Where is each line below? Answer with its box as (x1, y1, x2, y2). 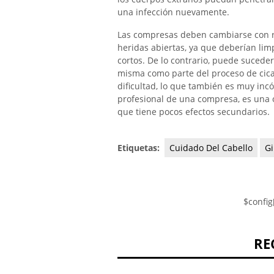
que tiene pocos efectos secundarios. (117, 106, 270, 118)
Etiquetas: (117, 141, 162, 154)
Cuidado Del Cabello (169, 141, 253, 154)
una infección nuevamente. (117, 6, 229, 18)
